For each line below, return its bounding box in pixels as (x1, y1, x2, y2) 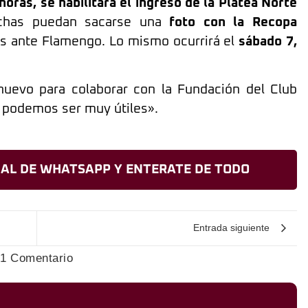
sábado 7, (239, 34, 298, 48)
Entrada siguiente (193, 222, 269, 234)
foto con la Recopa (169, 15, 298, 29)
